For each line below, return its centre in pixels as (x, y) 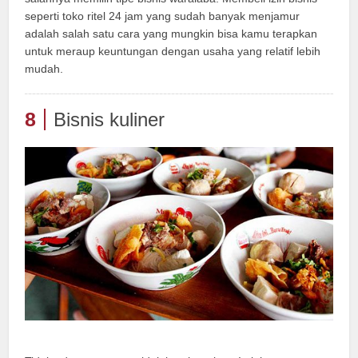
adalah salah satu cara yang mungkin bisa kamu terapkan (171, 34)
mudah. (44, 69)
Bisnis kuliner (109, 120)
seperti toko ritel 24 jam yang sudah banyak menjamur (163, 16)
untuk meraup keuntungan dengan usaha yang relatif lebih (173, 52)
